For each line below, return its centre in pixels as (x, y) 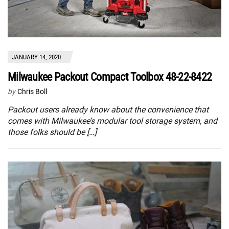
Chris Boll (32, 91)
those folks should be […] (52, 132)
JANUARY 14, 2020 (36, 57)
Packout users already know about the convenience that (108, 109)
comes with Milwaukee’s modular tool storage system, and (112, 121)
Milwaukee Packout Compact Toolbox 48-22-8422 (110, 77)
